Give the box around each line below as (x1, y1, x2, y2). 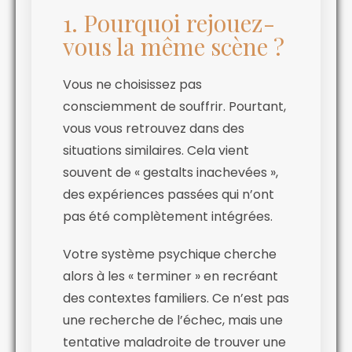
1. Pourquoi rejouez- (63, 6, 275, 38)
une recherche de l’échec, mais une (63, 310, 283, 329)
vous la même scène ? (63, 30, 284, 62)
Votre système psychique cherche (63, 244, 277, 263)
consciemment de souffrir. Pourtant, (63, 97, 286, 115)
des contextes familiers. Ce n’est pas (63, 288, 289, 307)
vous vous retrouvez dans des (63, 119, 244, 137)
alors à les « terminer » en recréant (63, 266, 278, 285)
